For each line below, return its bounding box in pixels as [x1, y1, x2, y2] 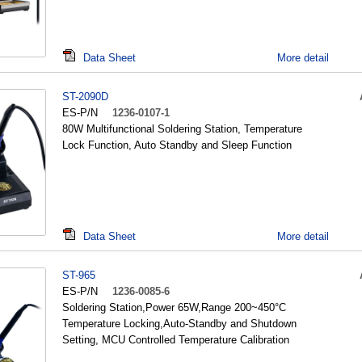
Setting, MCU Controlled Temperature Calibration [62, 334, 289, 346]
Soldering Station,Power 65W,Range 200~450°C [62, 301, 286, 314]
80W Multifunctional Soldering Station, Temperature [62, 123, 302, 135]
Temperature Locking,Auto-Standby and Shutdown [62, 318, 297, 330]
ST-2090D [62, 90, 108, 103]
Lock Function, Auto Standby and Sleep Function [62, 139, 292, 151]
